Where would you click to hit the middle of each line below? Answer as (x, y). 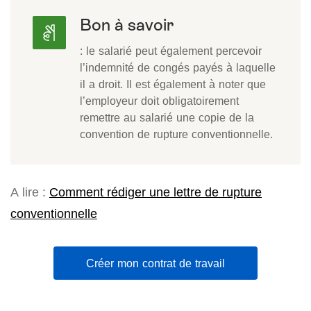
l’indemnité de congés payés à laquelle (178, 68)
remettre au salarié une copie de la (167, 118)
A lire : (30, 192)
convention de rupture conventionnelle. (176, 134)
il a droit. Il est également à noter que (173, 84)
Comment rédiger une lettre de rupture (155, 192)
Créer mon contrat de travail (155, 263)
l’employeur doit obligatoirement (159, 101)
